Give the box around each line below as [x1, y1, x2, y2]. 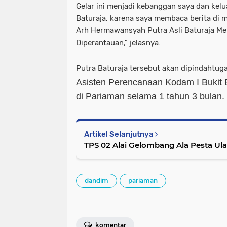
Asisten [76, 77, 108, 87]
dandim [85, 177, 108, 184]
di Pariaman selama [76, 91, 159, 101]
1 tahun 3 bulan [159, 91, 222, 101]
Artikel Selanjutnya [84, 130, 155, 139]
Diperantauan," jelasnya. [76, 38, 161, 47]
